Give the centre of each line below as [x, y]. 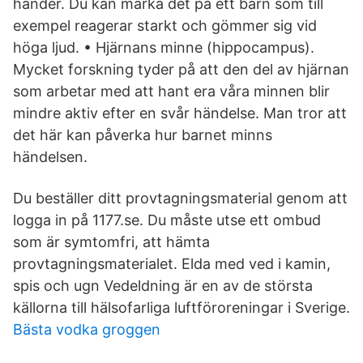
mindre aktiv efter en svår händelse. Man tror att [180, 113]
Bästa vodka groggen [87, 329]
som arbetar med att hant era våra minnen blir [171, 91]
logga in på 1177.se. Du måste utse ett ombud [167, 220]
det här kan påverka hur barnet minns [143, 135]
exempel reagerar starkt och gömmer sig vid [165, 26]
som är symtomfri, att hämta [111, 242]
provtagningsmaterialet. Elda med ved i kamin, [172, 264]
